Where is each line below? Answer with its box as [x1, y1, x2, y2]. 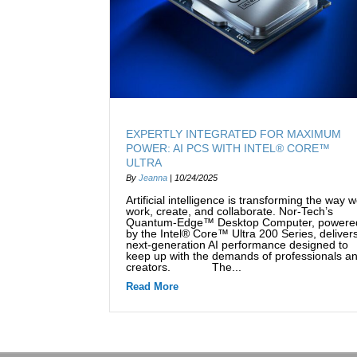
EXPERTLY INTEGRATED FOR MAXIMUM [126, 127, 341, 141]
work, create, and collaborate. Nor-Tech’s [126, 205, 333, 218]
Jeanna [139, 173, 167, 183]
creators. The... [126, 261, 241, 274]
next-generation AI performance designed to [126, 238, 348, 252]
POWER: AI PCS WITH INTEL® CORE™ [126, 142, 330, 155]
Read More [126, 280, 178, 293]
